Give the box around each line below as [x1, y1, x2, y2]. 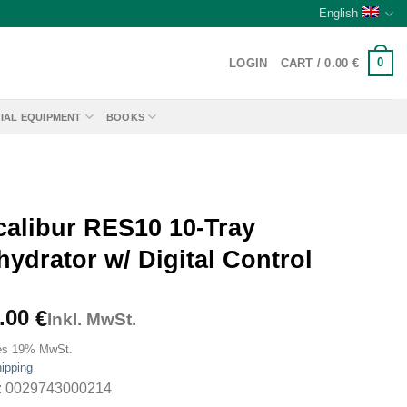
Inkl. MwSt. [46, 310, 136, 329]
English [318, 6, 358, 20]
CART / [280, 55, 325, 70]
